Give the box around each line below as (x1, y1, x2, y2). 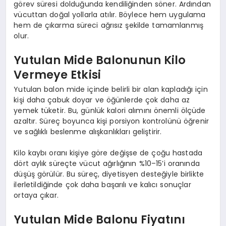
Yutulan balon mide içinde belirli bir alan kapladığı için (14, 84, 208, 95)
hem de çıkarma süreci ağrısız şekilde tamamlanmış (14, 20, 204, 31)
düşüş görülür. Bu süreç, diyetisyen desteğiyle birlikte (14, 169, 204, 180)
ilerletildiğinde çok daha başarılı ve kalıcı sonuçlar (14, 180, 191, 190)
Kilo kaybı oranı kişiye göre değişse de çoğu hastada (14, 148, 203, 158)
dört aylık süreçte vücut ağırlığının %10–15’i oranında (14, 158, 200, 169)
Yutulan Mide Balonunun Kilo (14, 51, 186, 68)
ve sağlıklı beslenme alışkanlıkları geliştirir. (14, 127, 162, 137)
